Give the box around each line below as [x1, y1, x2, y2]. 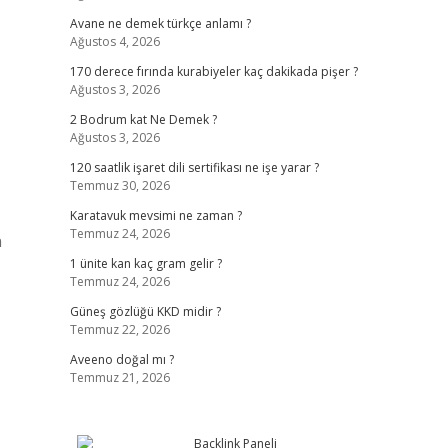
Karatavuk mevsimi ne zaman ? [69, 207, 242, 224]
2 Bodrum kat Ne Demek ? [69, 111, 217, 128]
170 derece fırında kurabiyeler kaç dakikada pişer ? [69, 63, 358, 80]
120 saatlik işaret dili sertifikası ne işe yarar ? [69, 159, 319, 176]
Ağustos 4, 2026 [69, 33, 160, 50]
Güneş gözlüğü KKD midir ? [69, 303, 221, 320]
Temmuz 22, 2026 [69, 321, 170, 338]
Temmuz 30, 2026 [69, 177, 170, 194]
